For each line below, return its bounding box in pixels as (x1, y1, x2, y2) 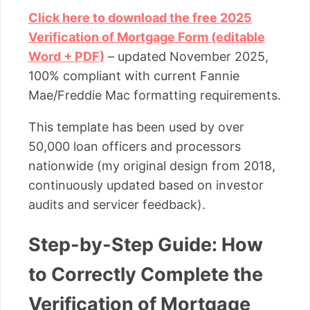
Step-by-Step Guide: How (28, 233, 263, 257)
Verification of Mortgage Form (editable (28, 30, 265, 45)
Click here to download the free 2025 (28, 10, 252, 26)
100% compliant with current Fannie (28, 69, 239, 84)
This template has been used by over (28, 120, 244, 135)
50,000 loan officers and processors (28, 139, 241, 154)
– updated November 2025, (104, 49, 268, 64)
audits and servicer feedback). (28, 197, 206, 212)
